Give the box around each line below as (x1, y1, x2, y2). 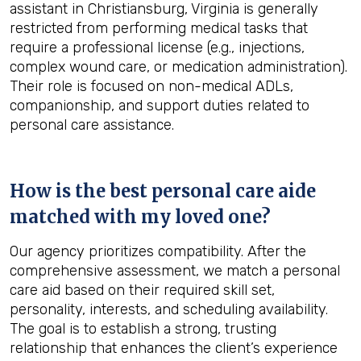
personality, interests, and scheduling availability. (10, 301, 328, 318)
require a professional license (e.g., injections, (10, 39, 305, 56)
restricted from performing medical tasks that (10, 19, 308, 37)
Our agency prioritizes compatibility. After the (10, 243, 306, 260)
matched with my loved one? (10, 205, 271, 228)
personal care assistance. (10, 116, 174, 134)
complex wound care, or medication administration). (10, 58, 347, 76)
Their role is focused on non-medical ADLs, (10, 77, 293, 95)
